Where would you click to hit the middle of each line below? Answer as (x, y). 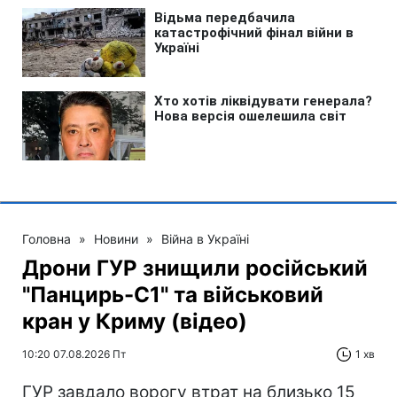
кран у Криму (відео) (135, 321)
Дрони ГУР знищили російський (195, 268)
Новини (116, 238)
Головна (47, 238)
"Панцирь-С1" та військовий (173, 294)
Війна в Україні (205, 238)
